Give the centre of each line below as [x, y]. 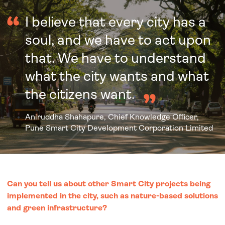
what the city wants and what [117, 76]
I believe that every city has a [116, 22]
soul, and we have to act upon [118, 40]
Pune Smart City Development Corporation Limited [120, 128]
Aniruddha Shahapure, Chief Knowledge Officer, [112, 117]
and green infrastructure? [58, 208]
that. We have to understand [116, 58]
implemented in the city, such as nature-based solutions [113, 196]
